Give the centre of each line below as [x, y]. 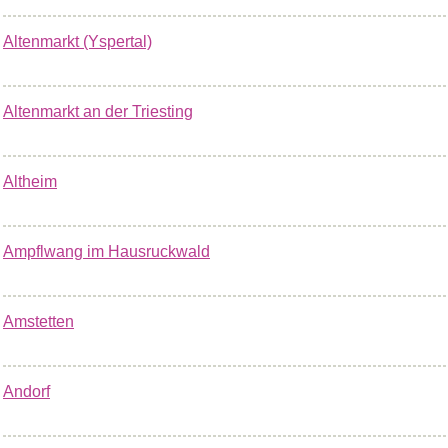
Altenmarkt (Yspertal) [77, 41]
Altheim [30, 181]
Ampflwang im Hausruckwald [106, 251]
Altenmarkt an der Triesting [98, 111]
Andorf [26, 391]
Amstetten [38, 321]
